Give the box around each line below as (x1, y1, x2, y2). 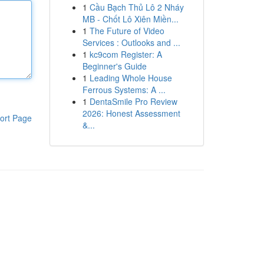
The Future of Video (89, 25, 164, 37)
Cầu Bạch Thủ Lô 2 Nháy (89, 1, 184, 13)
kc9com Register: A (89, 48, 162, 60)
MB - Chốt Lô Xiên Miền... (82, 13, 179, 25)
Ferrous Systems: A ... (82, 84, 166, 95)
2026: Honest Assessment (82, 107, 180, 119)
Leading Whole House (89, 72, 172, 84)
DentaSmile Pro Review (89, 95, 177, 107)
